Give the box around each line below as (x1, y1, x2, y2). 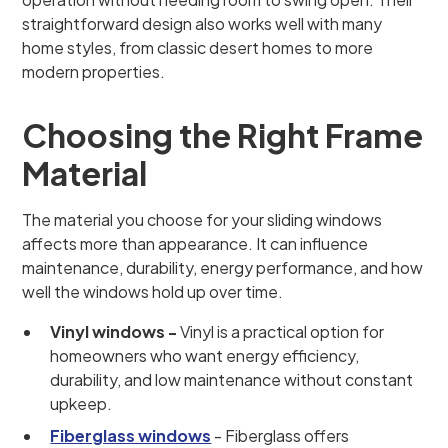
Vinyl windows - (50, 321, 178, 342)
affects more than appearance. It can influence (22, 233, 369, 254)
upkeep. (50, 393, 113, 414)
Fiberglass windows (50, 425, 212, 446)
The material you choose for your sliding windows (22, 209, 383, 230)
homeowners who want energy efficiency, (50, 345, 360, 366)
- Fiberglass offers (214, 425, 350, 446)
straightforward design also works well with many (22, 13, 383, 34)
